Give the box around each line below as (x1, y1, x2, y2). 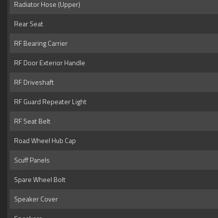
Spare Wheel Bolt (11, 174, 66, 185)
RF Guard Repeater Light (11, 96, 87, 107)
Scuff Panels (11, 155, 50, 165)
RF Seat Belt (11, 116, 51, 127)
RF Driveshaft (11, 77, 54, 88)
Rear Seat (11, 18, 43, 29)
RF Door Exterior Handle (11, 57, 85, 68)
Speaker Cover (11, 194, 58, 204)
